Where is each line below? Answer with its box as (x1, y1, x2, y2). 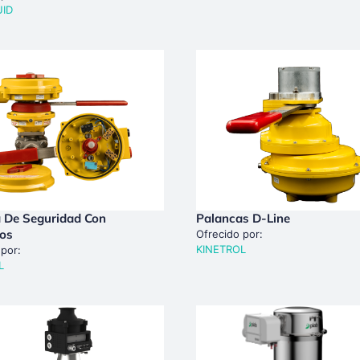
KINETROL (196, 242, 246, 256)
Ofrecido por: (196, 227, 263, 240)
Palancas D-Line (196, 210, 290, 226)
